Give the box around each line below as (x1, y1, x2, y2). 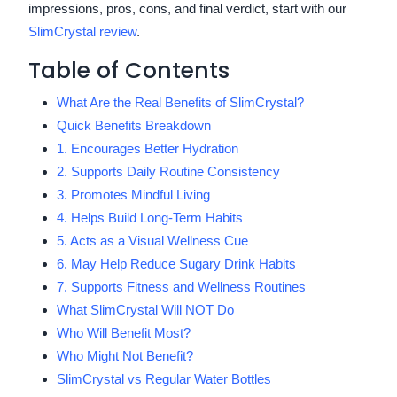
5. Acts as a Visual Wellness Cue (57, 232, 248, 248)
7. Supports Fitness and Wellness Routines (57, 278, 306, 294)
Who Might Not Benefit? (57, 347, 193, 363)
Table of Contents (28, 54, 230, 86)
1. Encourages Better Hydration (57, 140, 238, 156)
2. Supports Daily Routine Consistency (57, 163, 280, 179)
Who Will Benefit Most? (57, 324, 191, 340)
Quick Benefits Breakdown (57, 117, 211, 133)
